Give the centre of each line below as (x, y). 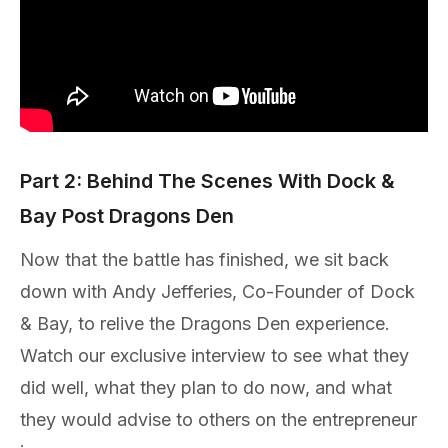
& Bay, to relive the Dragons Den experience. (205, 323)
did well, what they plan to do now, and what (206, 387)
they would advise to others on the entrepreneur (218, 419)
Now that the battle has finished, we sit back (204, 259)
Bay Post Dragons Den (127, 215)
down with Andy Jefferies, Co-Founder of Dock (217, 291)
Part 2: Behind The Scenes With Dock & (207, 180)
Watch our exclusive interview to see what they (214, 355)
